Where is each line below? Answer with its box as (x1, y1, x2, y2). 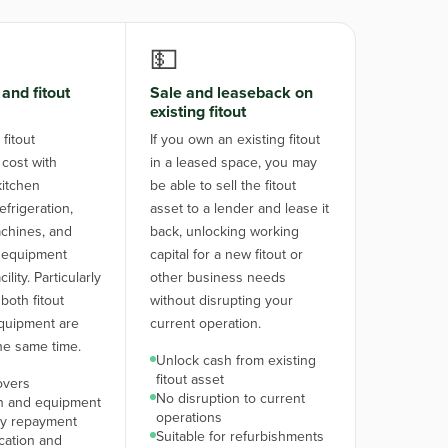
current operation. (150, 315, 262, 332)
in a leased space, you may (150, 154, 318, 171)
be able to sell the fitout (150, 177, 297, 194)
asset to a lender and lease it (150, 200, 330, 217)
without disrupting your (150, 292, 294, 309)
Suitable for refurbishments (156, 428, 325, 445)
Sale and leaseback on (150, 83, 314, 103)
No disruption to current (156, 390, 306, 407)
